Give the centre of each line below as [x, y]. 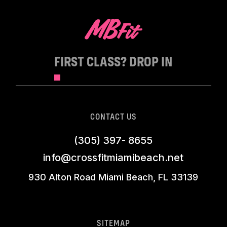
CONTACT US [113, 116]
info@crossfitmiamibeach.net [113, 157]
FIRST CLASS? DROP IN [113, 61]
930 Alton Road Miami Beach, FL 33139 [113, 177]
